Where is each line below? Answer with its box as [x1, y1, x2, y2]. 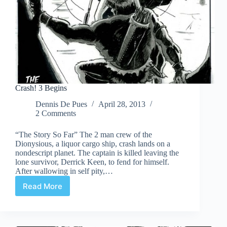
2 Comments [35, 109, 76, 118]
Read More [23, 181, 62, 191]
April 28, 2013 [98, 100, 145, 109]
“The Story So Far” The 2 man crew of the [15, 130, 152, 139]
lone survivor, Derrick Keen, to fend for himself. [15, 158, 169, 167]
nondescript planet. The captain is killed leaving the [15, 148, 179, 158]
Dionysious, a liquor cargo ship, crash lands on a [15, 139, 170, 148]
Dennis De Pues [35, 100, 87, 109]
